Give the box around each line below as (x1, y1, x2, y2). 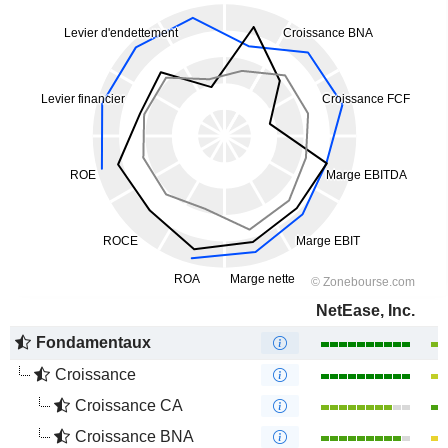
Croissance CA (75, 397, 183, 414)
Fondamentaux (36, 334, 151, 351)
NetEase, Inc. (315, 302, 415, 319)
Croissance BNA (75, 428, 194, 445)
